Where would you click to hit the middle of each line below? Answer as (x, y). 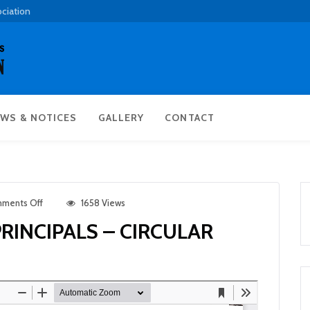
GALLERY (121, 118)
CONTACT (190, 118)
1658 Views (103, 203)
